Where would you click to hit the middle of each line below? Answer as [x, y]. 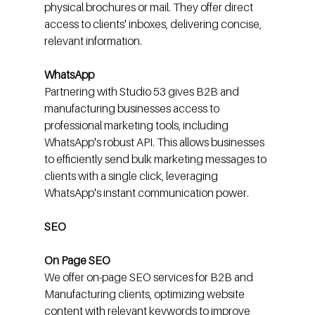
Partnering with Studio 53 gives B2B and [142, 92]
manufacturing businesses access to [133, 109]
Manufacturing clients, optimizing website [145, 294]
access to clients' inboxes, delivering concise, [154, 24]
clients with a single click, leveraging [132, 176]
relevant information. [93, 41]
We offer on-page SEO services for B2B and [149, 277]
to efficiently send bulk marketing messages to [156, 159]
